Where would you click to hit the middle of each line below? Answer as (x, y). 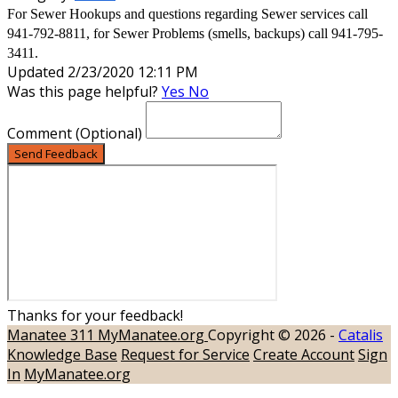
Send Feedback (56, 153)
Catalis (361, 334)
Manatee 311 (52, 334)
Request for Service (185, 354)
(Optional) (109, 133)
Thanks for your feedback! (95, 315)
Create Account (304, 354)
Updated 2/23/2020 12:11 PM (103, 72)
